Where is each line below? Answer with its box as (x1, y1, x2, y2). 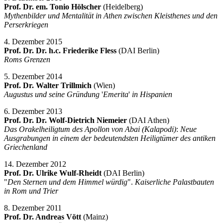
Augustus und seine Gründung (4, 90, 100, 99)
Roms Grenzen (4, 55, 50, 64)
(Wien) (92, 81, 115, 90)
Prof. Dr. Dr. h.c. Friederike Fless (4, 46, 116, 55)
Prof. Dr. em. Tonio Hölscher (4, 2, 101, 11)
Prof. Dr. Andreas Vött (4, 212, 81, 221)
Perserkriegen (4, 20, 48, 29)
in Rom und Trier (4, 186, 58, 195)
